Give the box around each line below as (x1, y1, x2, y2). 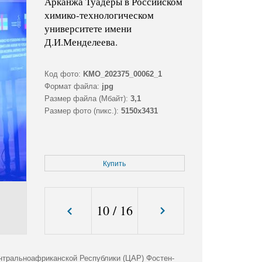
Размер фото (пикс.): (44, 106, 119, 116)
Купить (103, 160, 126, 168)
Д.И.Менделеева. (44, 35, 118, 49)
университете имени (44, 22, 132, 36)
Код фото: (44, 70, 81, 79)
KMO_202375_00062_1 (82, 70, 162, 79)
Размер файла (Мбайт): (44, 94, 128, 104)
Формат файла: (44, 82, 99, 91)
